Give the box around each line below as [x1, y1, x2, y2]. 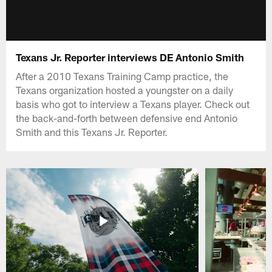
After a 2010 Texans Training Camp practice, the [16, 69, 229, 82]
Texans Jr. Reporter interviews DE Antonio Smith [16, 50, 245, 63]
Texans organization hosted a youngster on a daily [16, 83, 234, 96]
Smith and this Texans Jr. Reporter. [16, 125, 168, 138]
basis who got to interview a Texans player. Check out [16, 97, 250, 110]
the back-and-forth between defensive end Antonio [16, 111, 238, 124]
